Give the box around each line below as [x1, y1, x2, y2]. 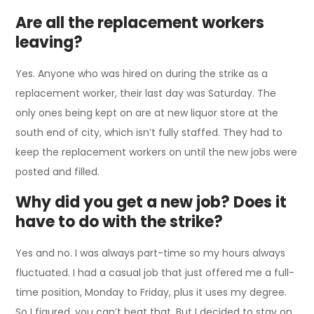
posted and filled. [15, 165, 100, 179]
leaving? [15, 32, 83, 54]
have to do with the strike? [15, 211, 224, 233]
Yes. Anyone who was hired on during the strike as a [15, 67, 268, 81]
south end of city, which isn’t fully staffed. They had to [15, 125, 283, 140]
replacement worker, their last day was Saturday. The [15, 86, 277, 101]
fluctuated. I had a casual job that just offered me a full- [15, 266, 295, 280]
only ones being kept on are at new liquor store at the [15, 106, 279, 121]
